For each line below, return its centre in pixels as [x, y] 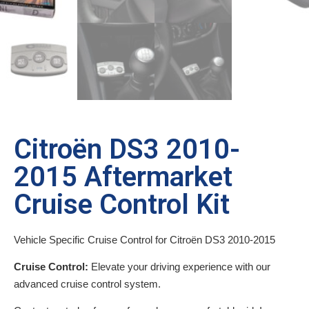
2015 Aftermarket [123, 177]
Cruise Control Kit [122, 204]
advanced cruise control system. [87, 283]
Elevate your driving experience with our [179, 266]
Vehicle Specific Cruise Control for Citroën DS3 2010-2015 [144, 239]
